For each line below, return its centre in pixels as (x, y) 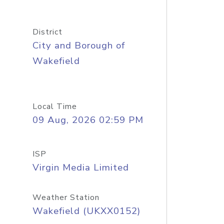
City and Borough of (78, 45)
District (47, 32)
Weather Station (66, 197)
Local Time (54, 106)
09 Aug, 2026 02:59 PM (88, 120)
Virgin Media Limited (80, 167)
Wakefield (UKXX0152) (86, 211)
